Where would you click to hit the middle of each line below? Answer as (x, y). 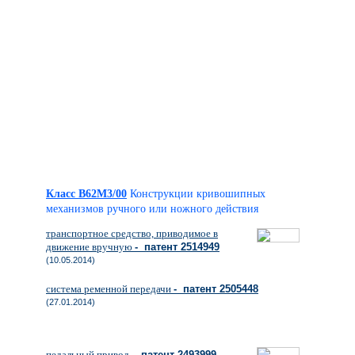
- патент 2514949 (177, 247)
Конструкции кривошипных (198, 194)
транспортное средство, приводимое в (132, 233)
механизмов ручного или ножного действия (152, 209)
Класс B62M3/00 (86, 194)
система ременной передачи (110, 289)
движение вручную (90, 247)
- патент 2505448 (216, 289)
